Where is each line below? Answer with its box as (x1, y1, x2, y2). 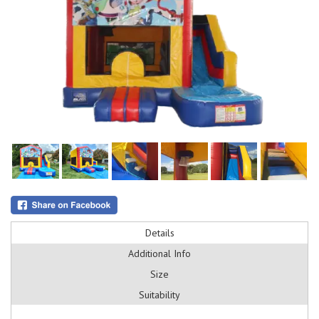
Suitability (139, 288, 180, 301)
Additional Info (128, 246, 191, 260)
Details (145, 226, 174, 239)
